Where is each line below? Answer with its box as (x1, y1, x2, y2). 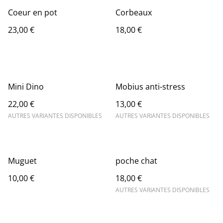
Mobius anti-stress (115, 81, 185, 93)
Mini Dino (8, 81, 44, 93)
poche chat (115, 155, 157, 167)
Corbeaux (115, 7, 152, 18)
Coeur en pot (8, 7, 57, 18)
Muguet (8, 155, 37, 167)
